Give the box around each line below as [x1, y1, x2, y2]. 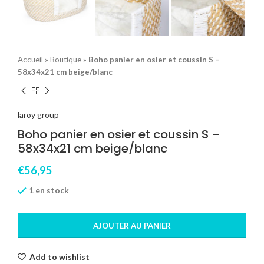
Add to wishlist [29, 252, 90, 262]
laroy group [18, 110, 59, 120]
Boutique [50, 54, 81, 64]
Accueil [18, 54, 43, 64]
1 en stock [29, 185, 69, 196]
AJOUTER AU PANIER [93, 221, 171, 231]
